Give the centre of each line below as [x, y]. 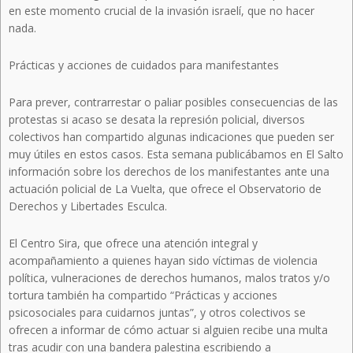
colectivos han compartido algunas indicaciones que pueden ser [171, 137]
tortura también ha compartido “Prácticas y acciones [143, 295]
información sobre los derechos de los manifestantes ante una [169, 172]
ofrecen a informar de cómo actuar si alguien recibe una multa [168, 330]
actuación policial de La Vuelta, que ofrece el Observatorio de [165, 189]
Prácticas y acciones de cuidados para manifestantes [144, 65]
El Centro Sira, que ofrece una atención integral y [133, 243]
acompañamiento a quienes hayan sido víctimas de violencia [163, 261]
